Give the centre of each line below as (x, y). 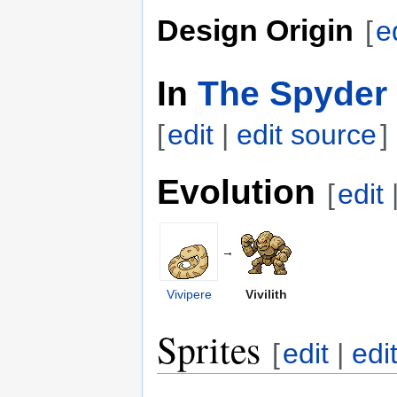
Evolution (236, 191)
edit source (307, 135)
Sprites (209, 349)
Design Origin (255, 30)
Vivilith (266, 294)
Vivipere (189, 294)
